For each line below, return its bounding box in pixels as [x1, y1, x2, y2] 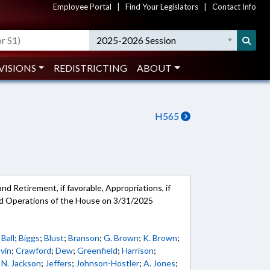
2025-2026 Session [96, 34, 177, 46]
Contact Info [212, 2, 256, 11]
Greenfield [77, 245, 118, 256]
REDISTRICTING [54, 62, 128, 74]
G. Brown [104, 233, 139, 243]
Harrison [122, 245, 154, 256]
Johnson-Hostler [76, 258, 140, 268]
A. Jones [143, 258, 176, 268]
